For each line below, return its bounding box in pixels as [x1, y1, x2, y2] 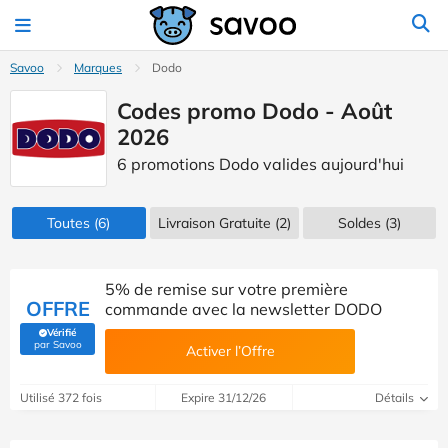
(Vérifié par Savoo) [56, 336, 141, 349]
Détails [374, 390, 417, 405]
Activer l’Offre [185, 342, 275, 360]
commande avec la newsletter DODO [105, 299, 382, 319]
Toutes [47, 214, 91, 232]
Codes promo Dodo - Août [117, 97, 392, 125]
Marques [74, 60, 122, 75]
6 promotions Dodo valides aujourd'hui [117, 154, 404, 174]
